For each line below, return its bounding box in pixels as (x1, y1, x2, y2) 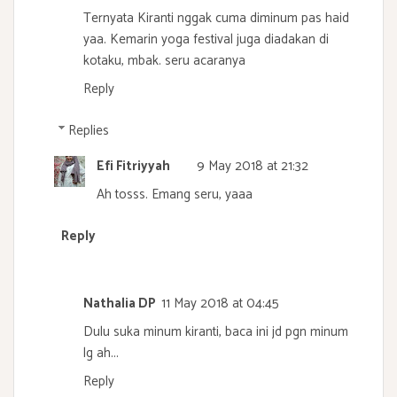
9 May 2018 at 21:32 (197, 154, 308, 177)
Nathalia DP (83, 292, 156, 315)
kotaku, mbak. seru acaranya (83, 50, 245, 73)
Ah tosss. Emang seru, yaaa (97, 183, 253, 206)
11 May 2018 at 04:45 (161, 292, 279, 315)
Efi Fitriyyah (97, 154, 170, 177)
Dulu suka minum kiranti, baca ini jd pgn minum (83, 321, 348, 344)
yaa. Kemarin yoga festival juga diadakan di (83, 28, 329, 51)
